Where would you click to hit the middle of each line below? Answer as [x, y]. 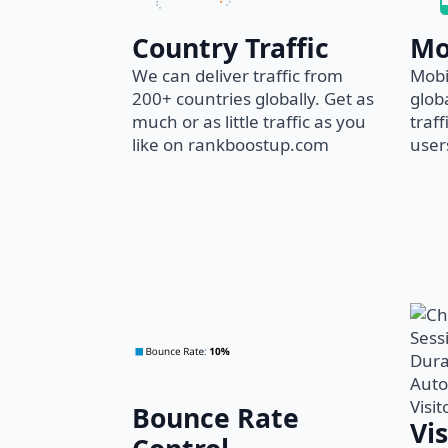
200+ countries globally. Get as [253, 98]
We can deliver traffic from [237, 75]
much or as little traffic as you [249, 121]
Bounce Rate [215, 418]
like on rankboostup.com [230, 144]
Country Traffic [230, 48]
